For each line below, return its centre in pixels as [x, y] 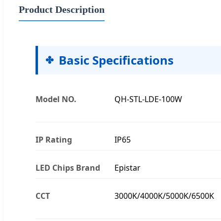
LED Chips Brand [68, 167]
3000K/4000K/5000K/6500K [164, 196]
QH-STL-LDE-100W [148, 99]
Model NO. [56, 99]
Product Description [62, 9]
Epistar [128, 167]
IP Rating [54, 139]
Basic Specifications [116, 60]
